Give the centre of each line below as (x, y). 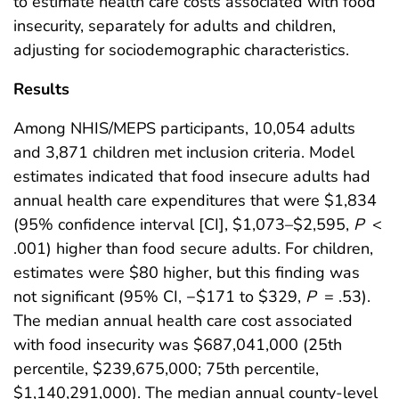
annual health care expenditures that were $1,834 (195, 200)
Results (41, 89)
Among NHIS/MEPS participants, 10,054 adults (184, 128)
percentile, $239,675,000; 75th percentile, (166, 368)
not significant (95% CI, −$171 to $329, (159, 296)
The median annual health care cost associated (183, 320)
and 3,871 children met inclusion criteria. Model (184, 152)
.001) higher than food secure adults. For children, (193, 248)
